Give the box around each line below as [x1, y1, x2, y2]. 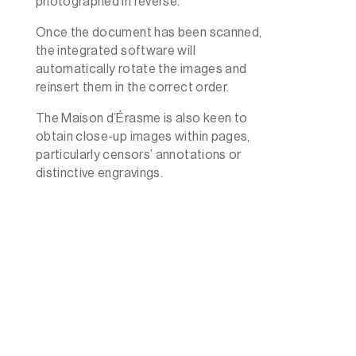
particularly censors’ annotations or [35, 148, 242, 161]
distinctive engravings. [35, 166, 164, 180]
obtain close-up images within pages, [35, 130, 250, 143]
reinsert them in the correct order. [35, 80, 230, 94]
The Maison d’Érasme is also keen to [35, 111, 248, 125]
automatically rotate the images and [35, 62, 247, 75]
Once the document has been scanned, [35, 25, 262, 39]
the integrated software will [35, 44, 195, 57]
